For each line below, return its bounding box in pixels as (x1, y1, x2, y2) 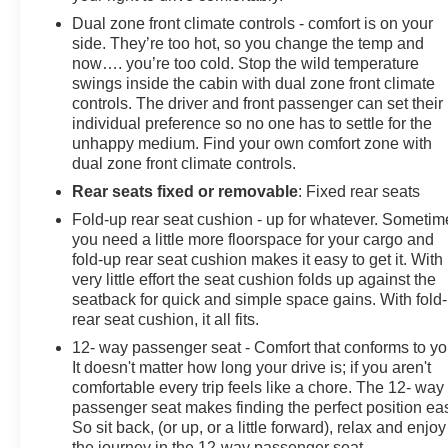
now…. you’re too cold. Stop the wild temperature (72, 54, 420, 72)
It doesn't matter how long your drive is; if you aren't (72, 358, 432, 376)
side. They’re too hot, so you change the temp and (72, 34, 425, 52)
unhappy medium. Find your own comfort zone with (72, 134, 433, 152)
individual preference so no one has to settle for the (72, 114, 433, 132)
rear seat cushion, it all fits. (72, 310, 260, 328)
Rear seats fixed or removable (72, 182, 299, 200)
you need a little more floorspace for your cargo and (72, 230, 435, 248)
